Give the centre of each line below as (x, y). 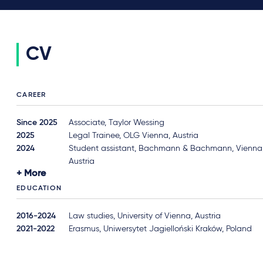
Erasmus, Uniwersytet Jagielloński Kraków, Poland (161, 229)
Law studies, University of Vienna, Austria (145, 216)
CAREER (31, 95)
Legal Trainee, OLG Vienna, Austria (134, 136)
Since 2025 (37, 123)
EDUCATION (39, 189)
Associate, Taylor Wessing (117, 123)
